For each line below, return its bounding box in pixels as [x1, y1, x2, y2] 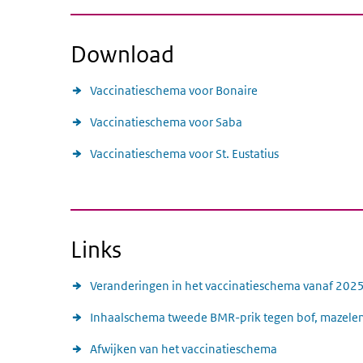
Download [70, 41, 174, 68]
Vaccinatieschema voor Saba [90, 114, 242, 130]
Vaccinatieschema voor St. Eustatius [90, 146, 279, 161]
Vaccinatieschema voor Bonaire [90, 83, 258, 98]
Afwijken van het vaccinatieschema [90, 341, 277, 357]
